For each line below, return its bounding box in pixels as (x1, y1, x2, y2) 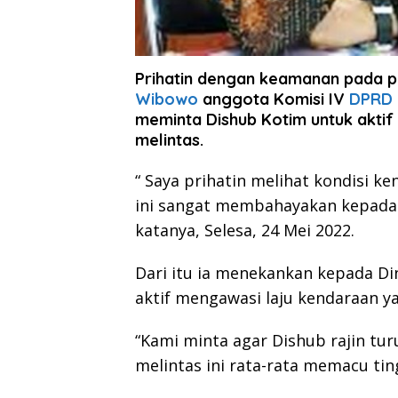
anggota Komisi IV (198, 88, 349, 109)
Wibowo (135, 88, 198, 109)
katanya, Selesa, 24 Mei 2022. (135, 219, 354, 241)
